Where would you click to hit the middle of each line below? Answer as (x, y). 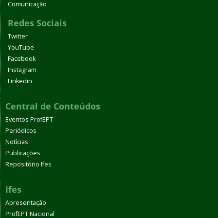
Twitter (18, 36)
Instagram (22, 70)
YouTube (21, 48)
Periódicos (21, 131)
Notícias (17, 142)
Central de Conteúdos (53, 106)
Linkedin (20, 81)
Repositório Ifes (28, 164)
